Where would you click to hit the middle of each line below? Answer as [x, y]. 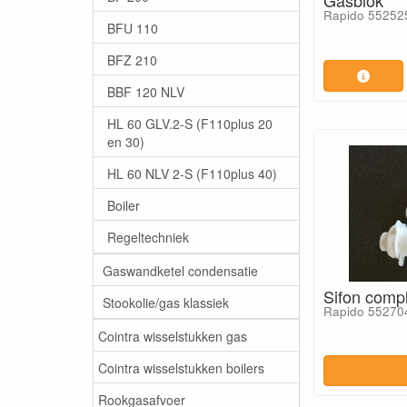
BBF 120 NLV [146, 91]
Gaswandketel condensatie [180, 270]
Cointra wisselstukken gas [173, 336]
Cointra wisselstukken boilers [181, 367]
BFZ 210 [132, 60]
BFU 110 [133, 28]
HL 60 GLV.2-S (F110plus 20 [190, 123]
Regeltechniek [148, 237]
